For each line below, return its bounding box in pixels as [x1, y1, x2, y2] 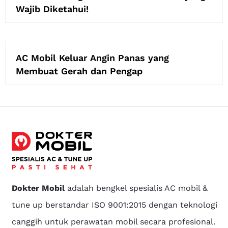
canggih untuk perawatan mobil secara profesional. [12, 217, 216, 227]
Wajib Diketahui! [16, 3, 89, 14]
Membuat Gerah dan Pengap [16, 65, 142, 76]
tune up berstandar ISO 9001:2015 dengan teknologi [12, 200, 218, 210]
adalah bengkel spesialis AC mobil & [65, 183, 208, 193]
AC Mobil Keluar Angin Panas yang [16, 52, 169, 63]
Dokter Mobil [12, 183, 65, 193]
